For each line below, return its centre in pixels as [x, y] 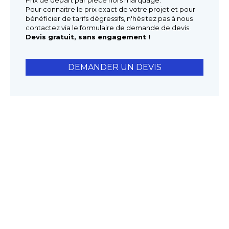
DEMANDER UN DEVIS [114, 67]
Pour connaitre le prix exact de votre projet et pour [110, 9]
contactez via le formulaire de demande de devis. [108, 28]
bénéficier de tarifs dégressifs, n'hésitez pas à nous [109, 19]
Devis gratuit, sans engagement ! [88, 37]
